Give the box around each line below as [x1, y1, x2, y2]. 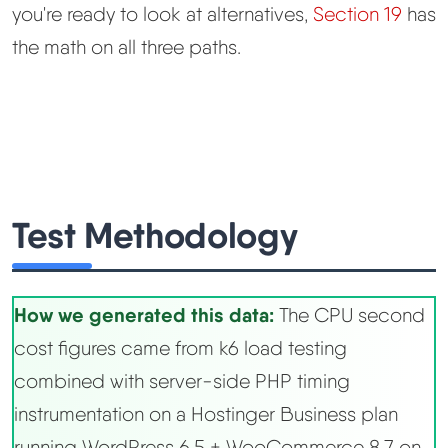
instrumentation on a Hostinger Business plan [14, 402, 398, 427]
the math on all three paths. [12, 35, 241, 60]
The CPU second [274, 303, 425, 328]
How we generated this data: [14, 302, 274, 328]
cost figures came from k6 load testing [14, 336, 347, 361]
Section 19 [313, 2, 402, 27]
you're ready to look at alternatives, [12, 2, 313, 27]
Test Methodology [12, 213, 298, 258]
